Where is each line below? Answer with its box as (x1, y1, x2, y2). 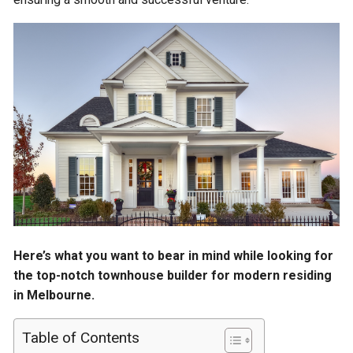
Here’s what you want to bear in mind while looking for (13, 248, 334, 264)
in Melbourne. (13, 288, 95, 303)
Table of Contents (22, 329, 140, 347)
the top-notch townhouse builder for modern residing (13, 268, 333, 284)
